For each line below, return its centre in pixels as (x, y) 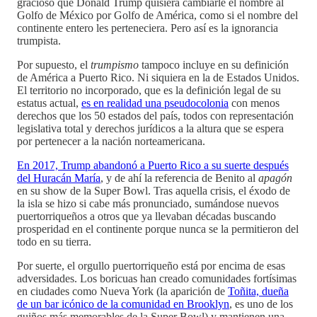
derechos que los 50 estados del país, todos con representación (155, 115)
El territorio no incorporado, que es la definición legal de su (149, 90)
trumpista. (39, 40)
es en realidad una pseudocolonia (155, 103)
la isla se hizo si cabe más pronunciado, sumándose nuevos (148, 203)
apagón (275, 178)
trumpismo (115, 64)
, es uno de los (261, 304)
